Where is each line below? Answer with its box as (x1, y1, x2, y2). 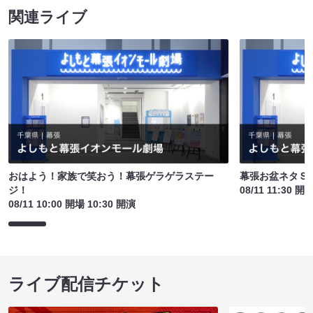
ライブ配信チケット (8, 275, 164, 294)
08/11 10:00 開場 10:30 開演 (8, 198, 136, 210)
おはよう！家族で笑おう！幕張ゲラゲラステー (8, 170, 214, 182)
